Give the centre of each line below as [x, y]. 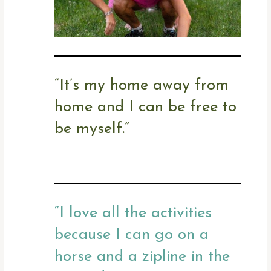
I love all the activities [136, 213]
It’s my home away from [144, 85]
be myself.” [92, 129]
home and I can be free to [146, 107]
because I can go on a [132, 235]
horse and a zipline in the [142, 256]
